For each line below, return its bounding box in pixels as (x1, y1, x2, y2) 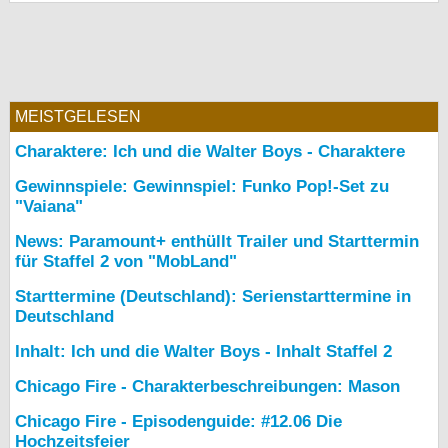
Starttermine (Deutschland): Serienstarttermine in (15, 287, 411, 306)
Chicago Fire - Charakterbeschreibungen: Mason (15, 377, 400, 396)
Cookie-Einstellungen (202, 256, 366, 273)
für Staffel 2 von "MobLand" (15, 252, 237, 271)
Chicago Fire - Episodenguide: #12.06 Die (15, 412, 342, 431)
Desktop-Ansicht (198, 334, 307, 351)
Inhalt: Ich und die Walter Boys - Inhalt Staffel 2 (15, 342, 392, 361)
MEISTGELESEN (15, 108, 141, 125)
